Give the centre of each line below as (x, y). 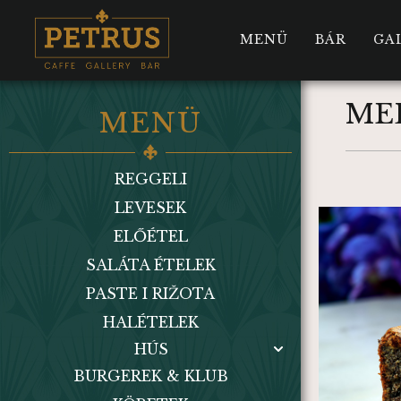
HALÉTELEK (150, 322)
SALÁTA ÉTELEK (150, 265)
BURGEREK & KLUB (150, 376)
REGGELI (150, 179)
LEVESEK (150, 208)
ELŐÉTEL (150, 236)
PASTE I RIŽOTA (150, 294)
